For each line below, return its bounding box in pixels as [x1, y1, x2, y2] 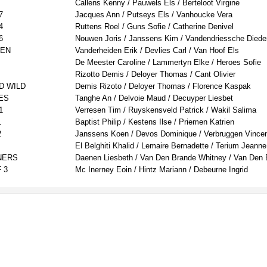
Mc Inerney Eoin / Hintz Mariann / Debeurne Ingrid [75, 165, 248, 175]
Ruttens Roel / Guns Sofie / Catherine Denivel [75, 22, 234, 32]
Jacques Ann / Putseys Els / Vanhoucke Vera [75, 10, 232, 20]
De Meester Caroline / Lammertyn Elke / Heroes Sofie [75, 58, 261, 67]
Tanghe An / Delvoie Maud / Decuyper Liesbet [75, 94, 233, 103]
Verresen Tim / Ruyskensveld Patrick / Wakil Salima [75, 105, 256, 115]
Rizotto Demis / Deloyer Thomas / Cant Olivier [75, 70, 235, 79]
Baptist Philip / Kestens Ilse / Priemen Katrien [75, 117, 234, 127]
